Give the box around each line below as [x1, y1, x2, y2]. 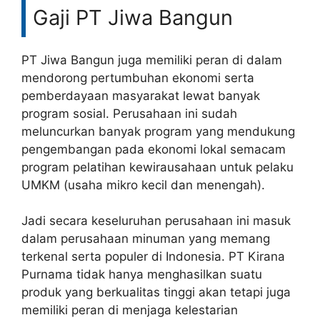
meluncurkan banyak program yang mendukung [21, 124, 295, 139]
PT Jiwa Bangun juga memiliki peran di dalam [21, 52, 282, 67]
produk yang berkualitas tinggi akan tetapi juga [21, 285, 291, 299]
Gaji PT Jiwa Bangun [33, 4, 233, 30]
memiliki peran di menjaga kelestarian [21, 303, 238, 317]
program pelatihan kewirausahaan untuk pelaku [21, 159, 294, 174]
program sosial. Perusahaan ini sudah [21, 106, 237, 121]
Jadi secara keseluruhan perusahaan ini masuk [21, 214, 291, 228]
